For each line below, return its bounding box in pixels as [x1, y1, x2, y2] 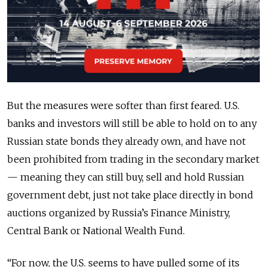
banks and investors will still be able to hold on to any [7, 117, 257, 129]
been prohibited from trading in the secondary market [7, 153, 259, 165]
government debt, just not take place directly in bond [7, 188, 253, 201]
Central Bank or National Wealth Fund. [7, 224, 185, 237]
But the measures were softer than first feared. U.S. [7, 99, 240, 111]
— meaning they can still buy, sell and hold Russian [7, 170, 244, 183]
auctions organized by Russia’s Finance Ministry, [7, 206, 230, 219]
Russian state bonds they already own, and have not [7, 135, 246, 147]
